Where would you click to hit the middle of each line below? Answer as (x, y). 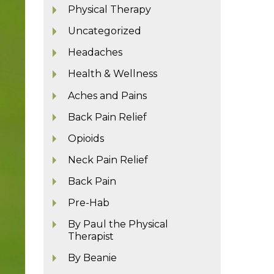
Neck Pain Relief (108, 160)
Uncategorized (105, 31)
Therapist (91, 236)
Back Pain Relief (108, 117)
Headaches (95, 53)
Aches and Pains (108, 95)
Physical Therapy (110, 10)
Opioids (86, 138)
